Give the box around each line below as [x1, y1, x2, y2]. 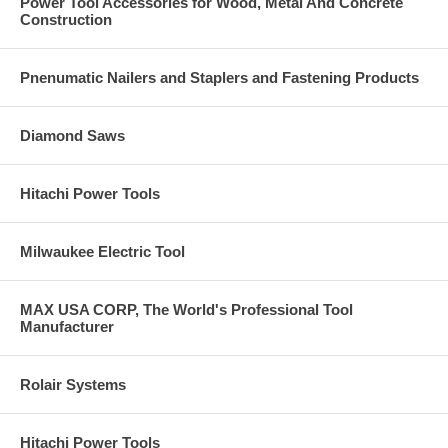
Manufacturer [20, 317, 114, 335]
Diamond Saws [20, 126, 125, 144]
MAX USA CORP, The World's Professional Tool [20, 300, 353, 318]
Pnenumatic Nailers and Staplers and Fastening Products [20, 68, 419, 86]
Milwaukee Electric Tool [20, 242, 185, 260]
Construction [20, 10, 112, 28]
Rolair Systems [20, 375, 126, 393]
